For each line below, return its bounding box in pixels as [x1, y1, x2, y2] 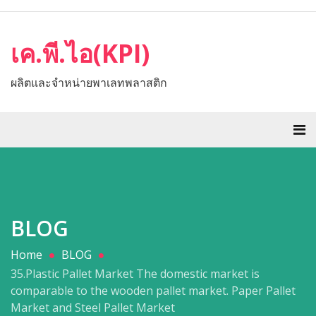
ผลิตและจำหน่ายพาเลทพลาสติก [11, 75, 167, 90]
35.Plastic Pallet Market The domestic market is [11, 266, 260, 281]
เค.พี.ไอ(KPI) [11, 37, 150, 70]
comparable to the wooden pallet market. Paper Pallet [11, 283, 296, 298]
